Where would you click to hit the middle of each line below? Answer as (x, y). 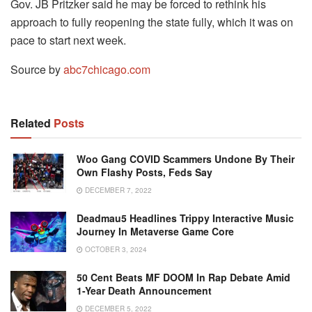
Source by (37, 70)
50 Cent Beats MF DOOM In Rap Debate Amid (184, 278)
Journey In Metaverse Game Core (155, 232)
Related (31, 123)
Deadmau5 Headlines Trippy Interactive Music (185, 218)
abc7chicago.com (107, 70)
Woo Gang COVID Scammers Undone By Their (186, 159)
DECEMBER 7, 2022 (117, 190)
